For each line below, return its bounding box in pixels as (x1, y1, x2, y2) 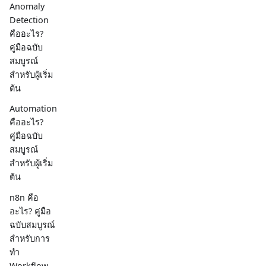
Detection (9, 14, 49, 26)
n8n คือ (9, 191, 39, 203)
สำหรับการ (9, 232, 50, 244)
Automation (9, 103, 57, 115)
